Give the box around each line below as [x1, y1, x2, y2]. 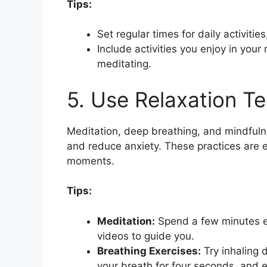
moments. [67, 154, 114, 167]
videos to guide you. [97, 229, 194, 242]
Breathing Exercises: [97, 244, 201, 257]
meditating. [97, 58, 151, 70]
